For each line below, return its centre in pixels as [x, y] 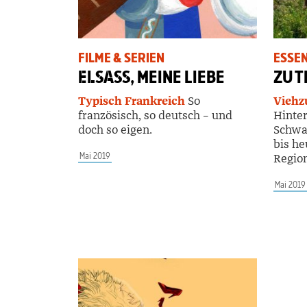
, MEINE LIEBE [177, 77]
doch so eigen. [115, 130]
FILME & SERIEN [121, 58]
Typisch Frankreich [132, 101]
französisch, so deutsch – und [155, 115]
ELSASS [104, 77]
